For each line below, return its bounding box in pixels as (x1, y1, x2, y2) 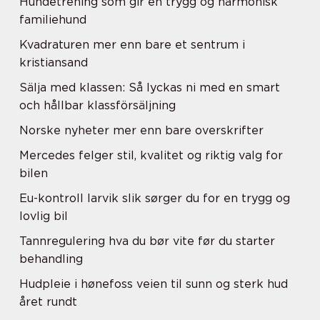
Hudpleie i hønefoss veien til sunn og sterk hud (19, 277, 288, 291)
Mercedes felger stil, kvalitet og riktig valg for (19, 149, 283, 162)
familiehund (19, 13, 86, 26)
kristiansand (19, 56, 88, 69)
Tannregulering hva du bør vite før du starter (19, 234, 275, 248)
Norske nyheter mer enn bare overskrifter (19, 124, 264, 137)
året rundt (19, 295, 77, 309)
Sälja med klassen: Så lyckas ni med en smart (19, 81, 280, 94)
